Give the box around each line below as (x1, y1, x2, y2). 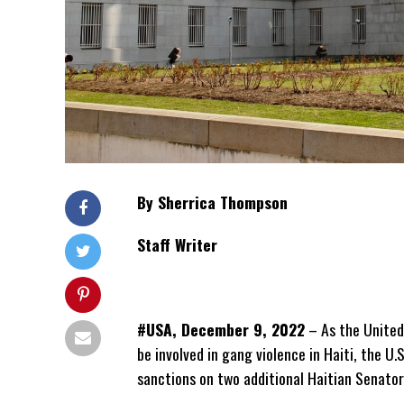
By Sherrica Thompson (137, 189, 288, 214)
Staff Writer (137, 232, 217, 256)
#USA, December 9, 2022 (137, 317, 305, 341)
